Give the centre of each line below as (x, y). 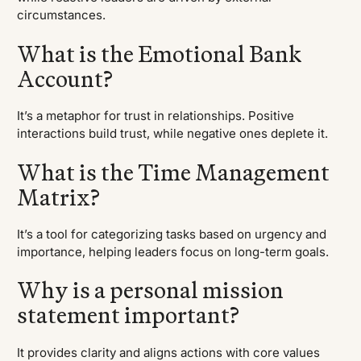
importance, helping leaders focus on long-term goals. (173, 251)
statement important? (129, 315)
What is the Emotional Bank (160, 53)
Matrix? (59, 197)
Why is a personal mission (151, 290)
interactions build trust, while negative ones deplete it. (173, 134)
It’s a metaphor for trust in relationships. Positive (156, 116)
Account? (65, 78)
